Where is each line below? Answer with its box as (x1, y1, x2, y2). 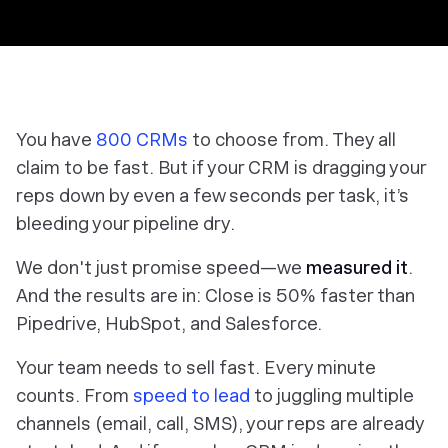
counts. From (16, 385, 133, 406)
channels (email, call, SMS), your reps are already (16, 413, 424, 434)
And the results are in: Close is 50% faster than (16, 285, 415, 306)
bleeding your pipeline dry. (16, 213, 235, 234)
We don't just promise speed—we (16, 257, 306, 278)
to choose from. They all (188, 129, 396, 150)
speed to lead (133, 385, 250, 406)
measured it (306, 257, 408, 278)
